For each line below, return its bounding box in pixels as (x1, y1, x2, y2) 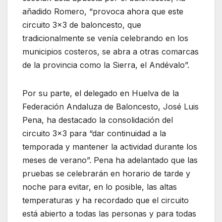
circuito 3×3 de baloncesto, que (22, 20, 141, 30)
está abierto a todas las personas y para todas (22, 209, 196, 219)
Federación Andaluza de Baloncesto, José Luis (22, 102, 199, 112)
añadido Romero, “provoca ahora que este (22, 6, 183, 17)
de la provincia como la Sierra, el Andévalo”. (22, 60, 189, 70)
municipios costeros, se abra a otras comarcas (22, 47, 199, 57)
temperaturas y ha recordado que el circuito (22, 195, 189, 206)
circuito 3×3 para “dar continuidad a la (22, 128, 166, 139)
